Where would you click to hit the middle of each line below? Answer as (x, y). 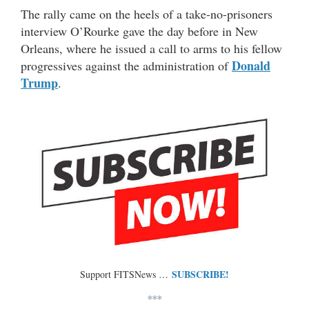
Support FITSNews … (126, 274)
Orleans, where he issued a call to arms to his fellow (151, 48)
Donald (251, 65)
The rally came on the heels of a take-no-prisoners (147, 13)
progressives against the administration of (126, 65)
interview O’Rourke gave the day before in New (139, 31)
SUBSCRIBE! (200, 274)
